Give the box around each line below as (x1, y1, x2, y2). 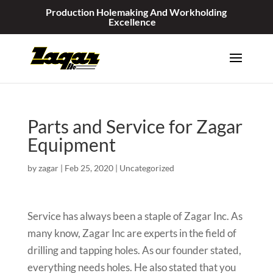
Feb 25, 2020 (64, 163, 113, 173)
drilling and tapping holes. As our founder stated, (27, 244, 241, 257)
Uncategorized (119, 163, 174, 173)
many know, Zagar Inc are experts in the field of (27, 227, 236, 239)
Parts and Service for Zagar (27, 115, 243, 137)
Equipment (27, 133, 116, 155)
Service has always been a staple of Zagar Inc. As (27, 210, 243, 222)
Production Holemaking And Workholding (46, 6, 227, 18)
